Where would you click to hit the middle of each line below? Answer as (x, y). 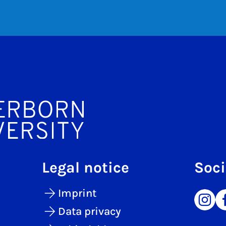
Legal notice (86, 167)
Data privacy (90, 211)
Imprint (77, 193)
